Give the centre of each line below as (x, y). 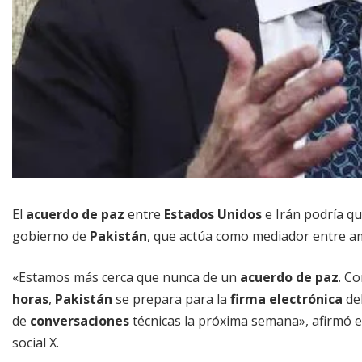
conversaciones (80, 320)
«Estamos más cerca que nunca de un (126, 277)
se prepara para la (171, 299)
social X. (36, 342)
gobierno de (51, 236)
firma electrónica (286, 299)
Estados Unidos (213, 214)
